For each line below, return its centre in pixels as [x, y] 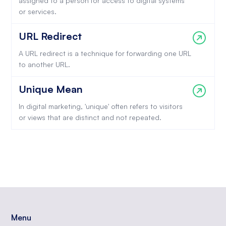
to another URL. [44, 64]
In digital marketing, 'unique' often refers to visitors [100, 106]
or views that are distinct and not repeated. [90, 117]
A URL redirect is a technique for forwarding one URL [105, 53]
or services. [37, 11]
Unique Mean [50, 89]
